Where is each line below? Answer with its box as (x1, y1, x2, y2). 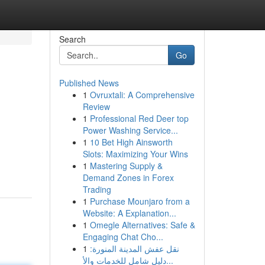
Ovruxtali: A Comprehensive (89, 89, 195, 101)
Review (82, 101, 110, 112)
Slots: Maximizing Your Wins (82, 148, 188, 160)
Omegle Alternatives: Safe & (89, 219, 195, 231)
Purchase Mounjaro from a (89, 195, 190, 207)
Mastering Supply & (89, 160, 163, 172)
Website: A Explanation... (82, 207, 176, 219)
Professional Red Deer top (89, 112, 189, 124)
